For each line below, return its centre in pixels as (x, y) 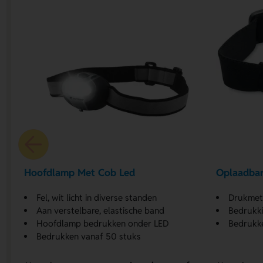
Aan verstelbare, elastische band (101, 210)
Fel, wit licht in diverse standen (97, 197)
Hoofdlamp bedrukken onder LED (103, 223)
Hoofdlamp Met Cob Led (80, 173)
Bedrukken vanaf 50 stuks (89, 236)
